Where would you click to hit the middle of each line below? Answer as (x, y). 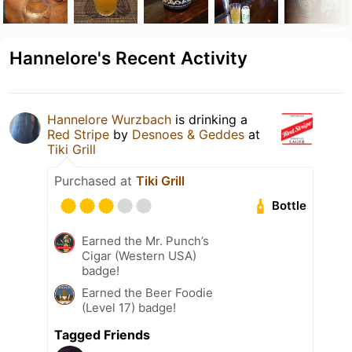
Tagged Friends (102, 334)
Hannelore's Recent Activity (128, 57)
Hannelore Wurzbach (109, 119)
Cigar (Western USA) (139, 255)
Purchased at (95, 180)
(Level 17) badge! (129, 307)
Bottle (290, 206)
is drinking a (209, 119)
